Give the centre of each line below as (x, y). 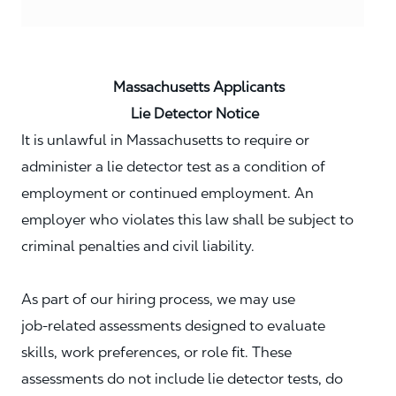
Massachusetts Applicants (155, 87)
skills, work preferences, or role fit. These (156, 352)
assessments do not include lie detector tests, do (182, 378)
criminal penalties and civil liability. (138, 246)
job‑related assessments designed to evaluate (173, 325)
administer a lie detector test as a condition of (173, 166)
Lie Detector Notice (140, 113)
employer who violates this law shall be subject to (187, 219)
